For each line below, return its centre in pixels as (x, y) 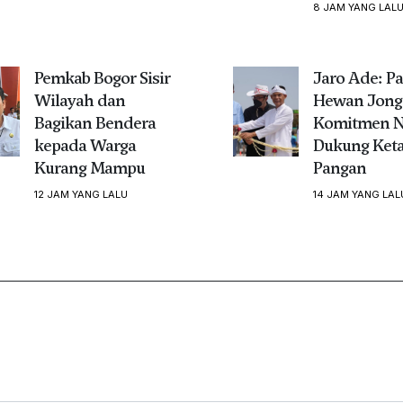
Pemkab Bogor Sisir (102, 77)
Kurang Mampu (89, 167)
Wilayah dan (79, 100)
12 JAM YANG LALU (81, 194)
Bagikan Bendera (94, 122)
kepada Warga (85, 145)
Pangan (339, 167)
